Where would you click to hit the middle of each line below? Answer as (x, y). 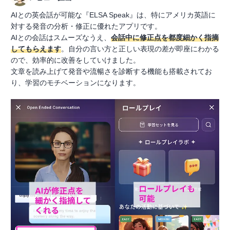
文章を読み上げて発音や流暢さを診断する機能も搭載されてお (111, 72)
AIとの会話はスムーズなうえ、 (61, 38)
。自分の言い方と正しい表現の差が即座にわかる (140, 49)
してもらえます (36, 49)
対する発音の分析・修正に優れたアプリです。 (86, 26)
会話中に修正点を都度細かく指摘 (165, 38)
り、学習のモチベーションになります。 (75, 83)
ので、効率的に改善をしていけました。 (75, 60)
